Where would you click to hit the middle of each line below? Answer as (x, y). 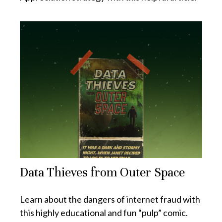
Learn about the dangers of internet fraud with (110, 199)
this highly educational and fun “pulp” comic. (104, 213)
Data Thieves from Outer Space (102, 172)
